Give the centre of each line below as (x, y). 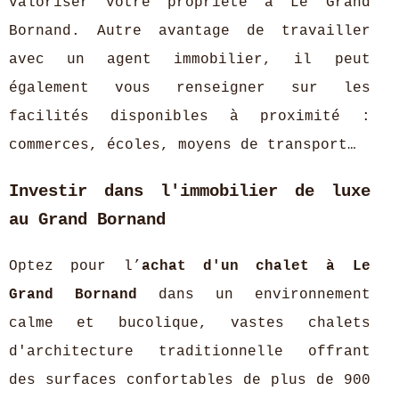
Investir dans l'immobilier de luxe (190, 191)
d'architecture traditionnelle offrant (190, 351)
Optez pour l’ (75, 266)
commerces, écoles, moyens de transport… (183, 145)
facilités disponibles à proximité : (190, 116)
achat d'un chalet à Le (256, 266)
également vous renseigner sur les (190, 88)
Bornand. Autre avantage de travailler (190, 31)
